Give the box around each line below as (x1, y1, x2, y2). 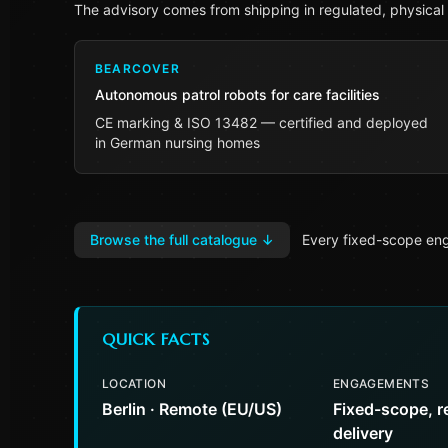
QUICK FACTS (102, 329, 210, 349)
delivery (333, 423, 393, 443)
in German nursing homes (95, 134, 260, 151)
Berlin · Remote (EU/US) (102, 399, 282, 419)
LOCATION (102, 376, 166, 391)
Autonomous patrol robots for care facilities (95, 86, 380, 103)
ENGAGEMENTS (333, 376, 429, 391)
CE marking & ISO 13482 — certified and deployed (95, 114, 428, 131)
